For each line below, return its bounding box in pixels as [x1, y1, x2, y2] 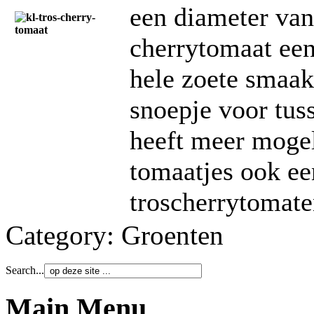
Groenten [121, 220, 224, 251]
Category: [6, 220, 121, 251]
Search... [6, 264, 44, 277]
